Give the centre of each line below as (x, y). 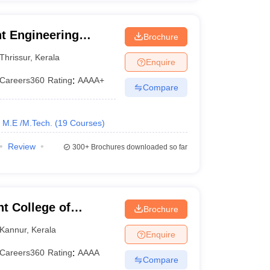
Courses (86, 123)
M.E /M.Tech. (27, 123)
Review (21, 146)
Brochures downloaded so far (138, 147)
